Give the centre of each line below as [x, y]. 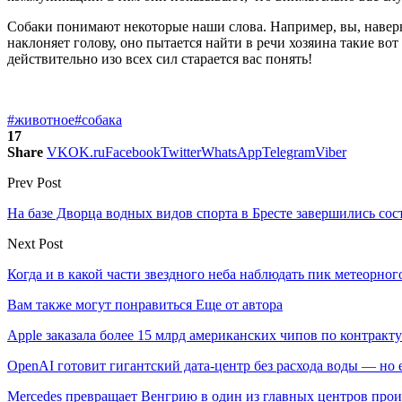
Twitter [181, 152]
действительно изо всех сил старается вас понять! [160, 58]
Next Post [35, 243]
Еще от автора [239, 304]
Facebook [133, 152]
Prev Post [34, 182]
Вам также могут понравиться [100, 304]
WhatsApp [232, 152]
